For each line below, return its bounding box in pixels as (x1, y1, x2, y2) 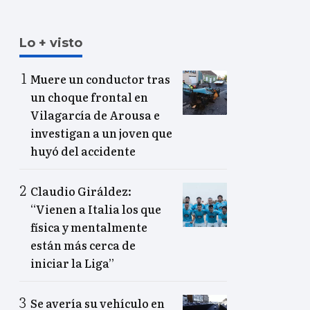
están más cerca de (30, 237, 136, 254)
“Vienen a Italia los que (30, 201, 161, 218)
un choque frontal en (30, 89, 148, 106)
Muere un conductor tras (30, 71, 170, 88)
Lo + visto (19, 35, 82, 51)
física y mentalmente (30, 219, 147, 236)
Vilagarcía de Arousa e (30, 107, 160, 124)
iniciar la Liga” (30, 255, 114, 272)
